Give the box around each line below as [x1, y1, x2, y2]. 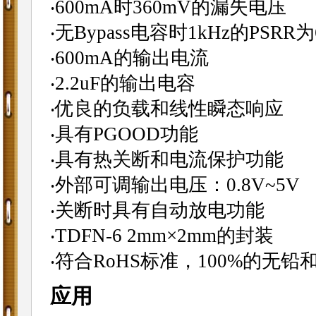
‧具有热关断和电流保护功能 [49, 148, 284, 170]
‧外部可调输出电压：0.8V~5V [49, 174, 300, 195]
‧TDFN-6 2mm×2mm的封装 [49, 224, 274, 246]
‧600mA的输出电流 [49, 47, 209, 68]
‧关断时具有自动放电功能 [49, 199, 265, 221]
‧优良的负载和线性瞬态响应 [49, 97, 284, 119]
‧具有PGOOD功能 [49, 123, 198, 145]
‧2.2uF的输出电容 [49, 72, 195, 94]
